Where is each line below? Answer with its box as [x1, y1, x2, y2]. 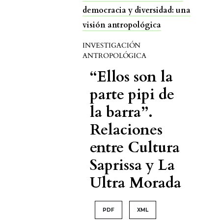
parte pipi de [90, 84, 174, 105]
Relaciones [90, 119, 163, 140]
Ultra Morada [90, 172, 181, 193]
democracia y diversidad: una [82, 4, 191, 16]
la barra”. [90, 102, 153, 122]
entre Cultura [90, 137, 180, 158]
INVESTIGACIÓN [82, 40, 140, 50]
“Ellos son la [90, 66, 173, 87]
